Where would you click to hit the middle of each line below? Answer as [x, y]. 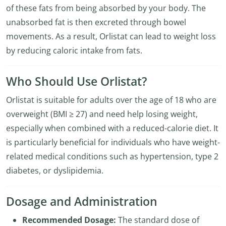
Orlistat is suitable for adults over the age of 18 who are [111, 100]
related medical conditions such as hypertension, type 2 [112, 156]
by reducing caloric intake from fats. [74, 50]
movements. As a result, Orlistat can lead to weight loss [111, 36]
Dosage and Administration [82, 202]
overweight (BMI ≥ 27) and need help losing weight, [102, 114]
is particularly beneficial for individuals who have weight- [113, 142]
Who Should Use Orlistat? [76, 81]
